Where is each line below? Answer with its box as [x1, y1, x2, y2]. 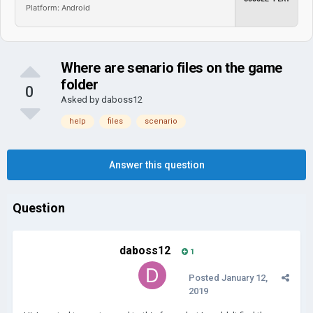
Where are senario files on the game [61, 59, 283, 76]
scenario [145, 117, 177, 126]
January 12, [221, 272, 268, 283]
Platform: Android [26, 2, 90, 13]
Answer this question [108, 159, 205, 170]
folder [61, 76, 99, 93]
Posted [189, 272, 221, 283]
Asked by [61, 94, 101, 105]
